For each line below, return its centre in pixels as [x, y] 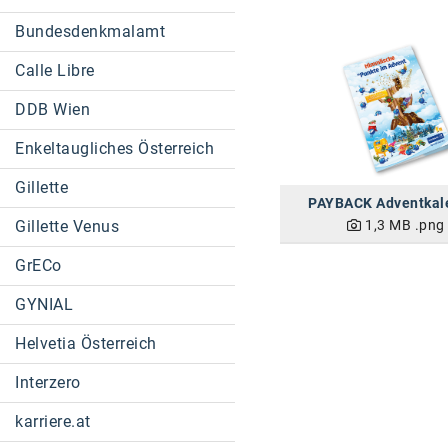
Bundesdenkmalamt [90, 31]
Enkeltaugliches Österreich [114, 148]
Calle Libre [55, 70]
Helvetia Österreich [86, 343]
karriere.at [53, 421]
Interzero [48, 382]
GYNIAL [44, 304]
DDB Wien [52, 109]
